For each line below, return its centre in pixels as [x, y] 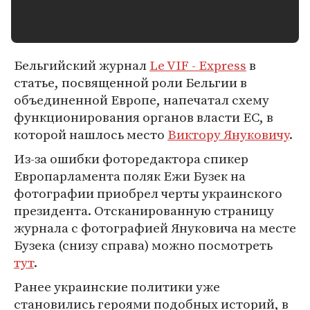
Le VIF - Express [198, 65]
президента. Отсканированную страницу [144, 210]
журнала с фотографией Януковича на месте [155, 228]
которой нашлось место [91, 134]
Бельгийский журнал [82, 65]
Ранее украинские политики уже [117, 286]
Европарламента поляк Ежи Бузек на [130, 176]
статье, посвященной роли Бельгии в [130, 82]
